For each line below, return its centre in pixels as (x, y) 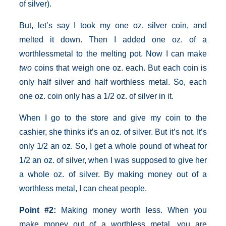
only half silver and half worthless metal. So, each (113, 82)
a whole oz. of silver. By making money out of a (113, 174)
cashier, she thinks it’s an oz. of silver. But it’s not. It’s (113, 132)
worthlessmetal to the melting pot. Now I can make (113, 54)
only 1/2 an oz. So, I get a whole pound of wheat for (113, 146)
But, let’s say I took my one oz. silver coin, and (113, 25)
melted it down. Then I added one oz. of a (113, 40)
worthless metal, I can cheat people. (83, 188)
